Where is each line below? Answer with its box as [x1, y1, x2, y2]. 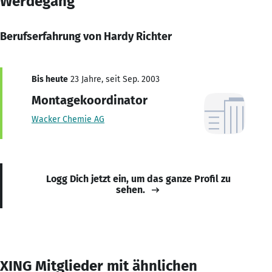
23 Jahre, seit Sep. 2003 [68, 73, 160, 84]
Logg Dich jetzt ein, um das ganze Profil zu [46, 172, 231, 185]
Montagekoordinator [32, 92, 148, 107]
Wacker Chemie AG [32, 114, 104, 124]
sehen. [116, 183, 145, 195]
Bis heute [32, 73, 68, 84]
